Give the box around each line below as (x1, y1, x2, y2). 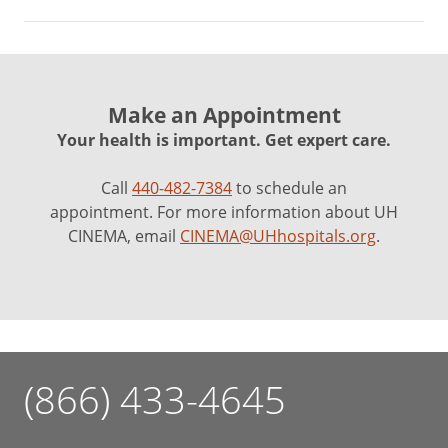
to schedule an (232, 177, 347, 199)
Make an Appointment (107, 100, 341, 129)
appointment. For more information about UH (50, 201, 398, 223)
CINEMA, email (68, 225, 180, 247)
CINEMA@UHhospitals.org (180, 225, 376, 247)
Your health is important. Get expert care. (57, 129, 391, 151)
